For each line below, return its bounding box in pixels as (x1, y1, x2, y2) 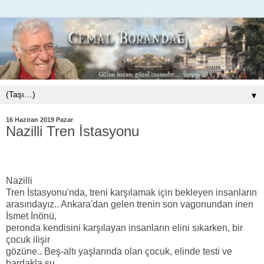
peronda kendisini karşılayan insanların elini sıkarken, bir (6, 222, 243, 233)
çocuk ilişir (6, 234, 50, 245)
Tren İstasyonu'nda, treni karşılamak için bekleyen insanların (6, 187, 257, 197)
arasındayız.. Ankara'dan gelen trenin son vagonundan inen (6, 199, 253, 209)
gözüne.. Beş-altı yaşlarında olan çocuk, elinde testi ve (6, 246, 232, 256)
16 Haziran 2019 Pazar (6, 116, 73, 124)
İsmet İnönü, (6, 210, 57, 221)
